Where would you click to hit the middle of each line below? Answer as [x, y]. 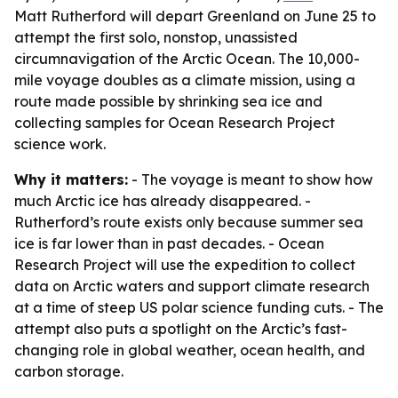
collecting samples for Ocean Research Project [175, 123]
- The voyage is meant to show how [251, 179]
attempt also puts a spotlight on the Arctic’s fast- [181, 329]
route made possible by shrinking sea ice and [168, 101]
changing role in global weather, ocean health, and [190, 350]
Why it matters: [71, 179]
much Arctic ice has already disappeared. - [163, 201]
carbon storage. [69, 371]
